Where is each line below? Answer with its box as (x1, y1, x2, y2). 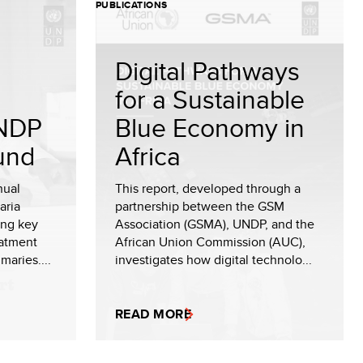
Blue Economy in (115, 109, 305, 146)
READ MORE (115, 305, 192, 323)
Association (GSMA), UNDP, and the (115, 215, 314, 233)
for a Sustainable (115, 80, 305, 117)
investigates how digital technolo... (115, 250, 312, 269)
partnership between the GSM (115, 197, 284, 216)
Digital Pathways (115, 52, 300, 89)
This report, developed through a (115, 179, 301, 198)
